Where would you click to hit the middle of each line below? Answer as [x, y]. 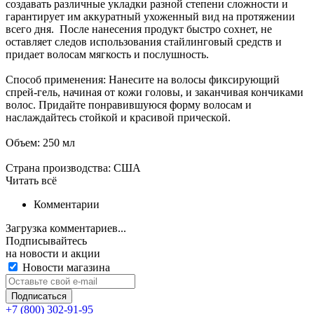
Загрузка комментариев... [66, 228]
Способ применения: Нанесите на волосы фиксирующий [143, 80]
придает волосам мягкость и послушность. [107, 54]
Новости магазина [65, 267]
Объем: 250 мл [40, 143]
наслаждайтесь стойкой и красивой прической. [118, 117]
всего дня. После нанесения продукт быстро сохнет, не [139, 29]
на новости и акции [53, 253]
